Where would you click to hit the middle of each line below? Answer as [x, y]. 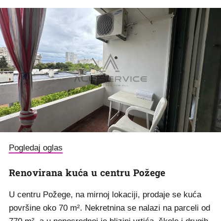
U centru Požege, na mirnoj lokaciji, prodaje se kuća [105, 195]
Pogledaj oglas [36, 148]
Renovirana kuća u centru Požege [87, 173]
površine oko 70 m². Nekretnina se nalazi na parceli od [110, 208]
